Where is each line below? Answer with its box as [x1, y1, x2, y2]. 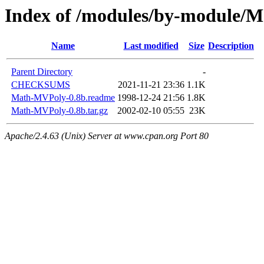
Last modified [123, 41, 179, 51]
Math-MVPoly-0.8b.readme [11, 93, 115, 103]
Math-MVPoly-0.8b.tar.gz [11, 105, 108, 116]
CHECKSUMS [11, 80, 70, 90]
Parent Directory [11, 67, 72, 77]
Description [208, 41, 254, 51]
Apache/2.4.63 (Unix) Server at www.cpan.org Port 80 [5, 131, 209, 141]
